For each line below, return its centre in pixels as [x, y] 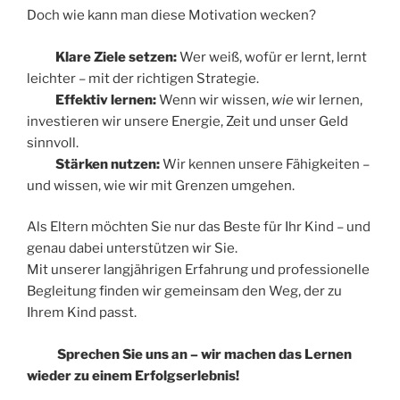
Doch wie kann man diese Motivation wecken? [171, 16]
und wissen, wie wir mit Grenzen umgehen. [161, 185]
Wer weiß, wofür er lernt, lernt [272, 57]
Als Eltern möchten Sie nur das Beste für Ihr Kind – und [199, 227]
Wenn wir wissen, [214, 100]
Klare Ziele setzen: [116, 57]
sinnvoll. [53, 142]
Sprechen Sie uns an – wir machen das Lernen [204, 354]
